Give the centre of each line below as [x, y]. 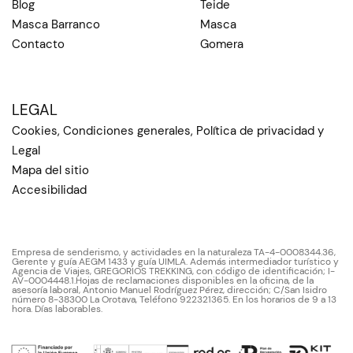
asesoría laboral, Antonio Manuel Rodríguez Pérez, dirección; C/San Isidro [169, 290]
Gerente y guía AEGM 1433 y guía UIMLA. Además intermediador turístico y [175, 261]
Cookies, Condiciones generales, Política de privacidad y [168, 130]
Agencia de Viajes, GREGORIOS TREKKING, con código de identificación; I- [173, 271]
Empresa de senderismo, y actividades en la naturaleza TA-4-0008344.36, [174, 252]
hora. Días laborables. [57, 308]
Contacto [38, 44]
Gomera [222, 44]
